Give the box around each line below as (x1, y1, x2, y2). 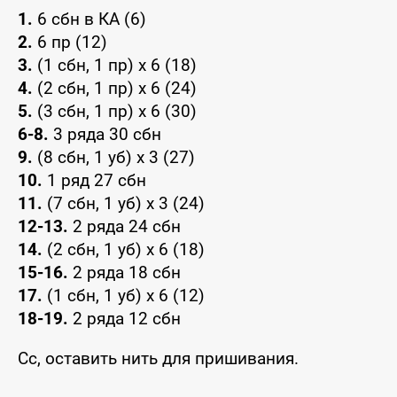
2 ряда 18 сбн (68, 262, 181, 284)
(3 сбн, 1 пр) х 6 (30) (33, 101, 197, 122)
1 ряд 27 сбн (43, 170, 146, 191)
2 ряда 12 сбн (68, 308, 181, 330)
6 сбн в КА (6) (33, 9, 146, 30)
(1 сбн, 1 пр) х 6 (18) (33, 55, 197, 76)
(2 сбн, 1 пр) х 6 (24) (33, 78, 197, 99)
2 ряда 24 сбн (68, 216, 181, 237)
